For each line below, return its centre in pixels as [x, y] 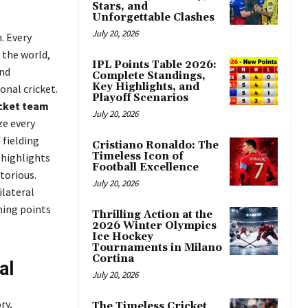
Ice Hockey [123, 237]
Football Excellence [145, 168]
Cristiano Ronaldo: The [155, 146]
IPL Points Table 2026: [154, 65]
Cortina [113, 259]
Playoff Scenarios [140, 98]
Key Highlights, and [146, 87]
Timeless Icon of [138, 157]
